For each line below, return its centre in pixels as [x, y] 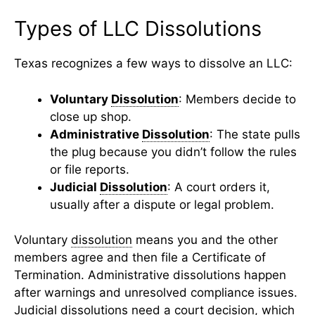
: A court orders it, [219, 187]
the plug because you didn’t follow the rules [173, 152]
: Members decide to [237, 99]
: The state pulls [255, 134]
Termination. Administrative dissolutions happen [150, 275]
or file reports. [90, 169]
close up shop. [91, 116]
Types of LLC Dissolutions [138, 29]
